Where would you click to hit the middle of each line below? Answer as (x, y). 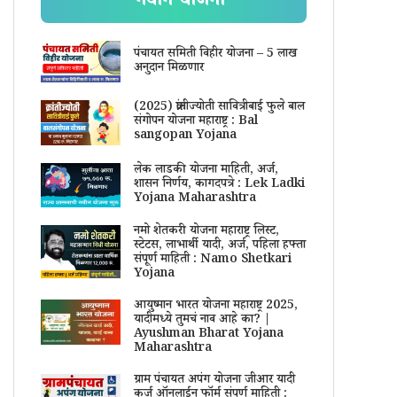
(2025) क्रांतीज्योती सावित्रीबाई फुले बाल (219, 109)
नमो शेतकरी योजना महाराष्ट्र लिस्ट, (206, 233)
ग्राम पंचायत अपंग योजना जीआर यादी (214, 381)
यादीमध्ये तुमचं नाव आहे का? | (202, 321)
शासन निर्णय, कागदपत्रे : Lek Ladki (219, 186)
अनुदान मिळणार (168, 69)
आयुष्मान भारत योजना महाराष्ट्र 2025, (215, 307)
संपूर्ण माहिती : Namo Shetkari (212, 261)
